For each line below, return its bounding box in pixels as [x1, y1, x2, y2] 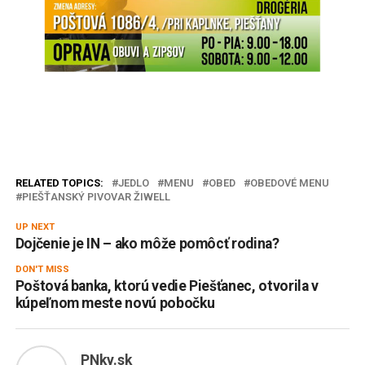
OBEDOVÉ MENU [249, 177, 329, 190]
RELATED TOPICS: [15, 177, 103, 190]
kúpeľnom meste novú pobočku [15, 295, 215, 312]
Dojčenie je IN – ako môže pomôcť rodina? [15, 235, 279, 253]
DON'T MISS [15, 264, 69, 275]
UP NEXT [15, 222, 55, 233]
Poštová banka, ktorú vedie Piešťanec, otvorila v [15, 278, 319, 295]
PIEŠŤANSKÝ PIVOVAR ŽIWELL [21, 191, 170, 204]
